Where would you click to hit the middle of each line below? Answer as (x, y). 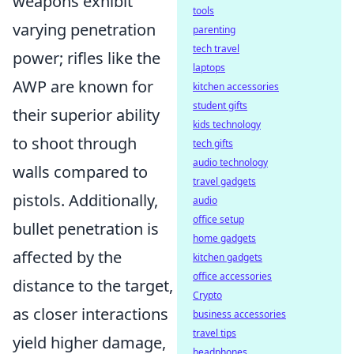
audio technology (230, 162)
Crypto (207, 295)
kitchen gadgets (228, 257)
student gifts (220, 105)
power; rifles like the (87, 58)
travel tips (215, 333)
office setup (218, 219)
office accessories (232, 276)
